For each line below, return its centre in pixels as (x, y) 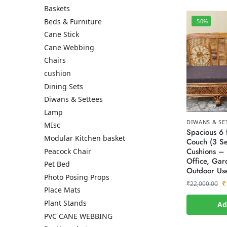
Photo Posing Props (77, 177)
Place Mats (62, 190)
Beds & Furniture (73, 21)
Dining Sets (64, 86)
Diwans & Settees (73, 99)
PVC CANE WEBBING (78, 216)
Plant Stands (65, 203)
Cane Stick (62, 34)
